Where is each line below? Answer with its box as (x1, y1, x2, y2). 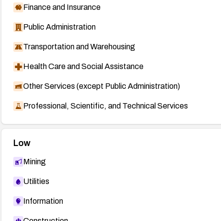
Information (23, 196, 63, 205)
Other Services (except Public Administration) (23, 81, 180, 90)
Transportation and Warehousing (23, 42, 135, 51)
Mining (23, 157, 46, 166)
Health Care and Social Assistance (23, 62, 144, 71)
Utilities (23, 177, 49, 185)
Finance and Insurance (23, 2, 101, 11)
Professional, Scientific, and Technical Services (23, 101, 188, 110)
